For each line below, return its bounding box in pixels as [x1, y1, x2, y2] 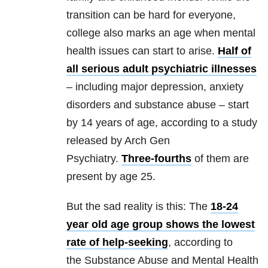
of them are [191, 153, 249, 165]
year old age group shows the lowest [66, 218, 255, 231]
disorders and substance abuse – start [66, 99, 249, 111]
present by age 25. [66, 170, 156, 183]
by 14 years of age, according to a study [66, 117, 257, 129]
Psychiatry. [66, 153, 121, 165]
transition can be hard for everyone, [66, 9, 236, 22]
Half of [218, 45, 251, 57]
